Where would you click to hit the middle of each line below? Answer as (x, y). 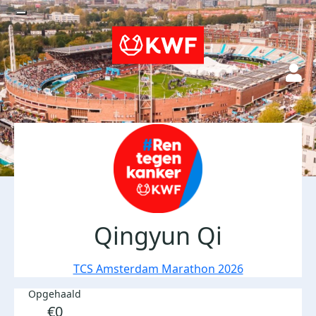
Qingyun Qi (158, 236)
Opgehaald (55, 294)
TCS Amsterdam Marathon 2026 (158, 269)
